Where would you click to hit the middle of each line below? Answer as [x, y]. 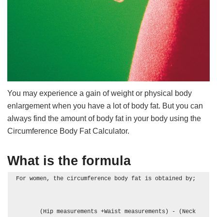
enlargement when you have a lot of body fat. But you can [105, 106]
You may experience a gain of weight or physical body [100, 93]
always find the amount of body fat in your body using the [104, 118]
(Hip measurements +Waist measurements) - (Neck [28, 211]
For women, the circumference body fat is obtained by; [108, 178]
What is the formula [69, 160]
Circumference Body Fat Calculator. [69, 131]
